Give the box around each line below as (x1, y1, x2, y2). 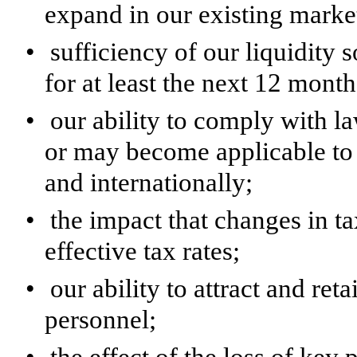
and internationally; (45, 167, 253, 197)
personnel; (45, 304, 156, 334)
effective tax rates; (45, 236, 240, 265)
